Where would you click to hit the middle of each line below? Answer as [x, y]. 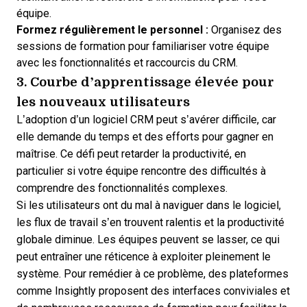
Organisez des [245, 30]
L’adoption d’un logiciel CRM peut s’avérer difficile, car [146, 120]
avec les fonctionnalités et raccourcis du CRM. [127, 63]
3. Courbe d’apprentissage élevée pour [145, 81]
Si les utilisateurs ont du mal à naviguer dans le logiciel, [149, 205]
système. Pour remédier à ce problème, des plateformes [152, 274]
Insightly [75, 291]
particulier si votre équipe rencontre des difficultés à [141, 171]
